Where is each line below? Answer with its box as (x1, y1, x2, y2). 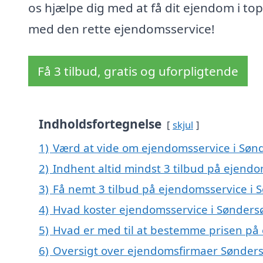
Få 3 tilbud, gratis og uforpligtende (38, 63, 238, 80)
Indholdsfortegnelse (39, 116, 161, 133)
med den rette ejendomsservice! (28, 21, 215, 38)
